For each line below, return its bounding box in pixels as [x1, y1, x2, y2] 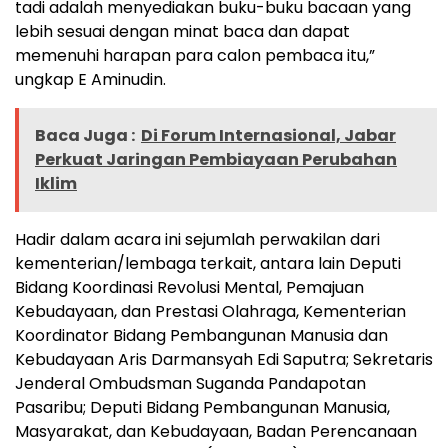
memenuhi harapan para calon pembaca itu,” [15, 44, 375, 68]
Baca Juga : [35, 124, 135, 148]
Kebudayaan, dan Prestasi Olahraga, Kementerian [15, 300, 406, 324]
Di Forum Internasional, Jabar [141, 124, 396, 148]
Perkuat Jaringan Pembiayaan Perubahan [35, 148, 397, 172]
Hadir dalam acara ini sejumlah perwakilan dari [15, 228, 380, 252]
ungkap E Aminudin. [15, 68, 166, 92]
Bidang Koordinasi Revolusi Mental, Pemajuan [15, 276, 364, 300]
